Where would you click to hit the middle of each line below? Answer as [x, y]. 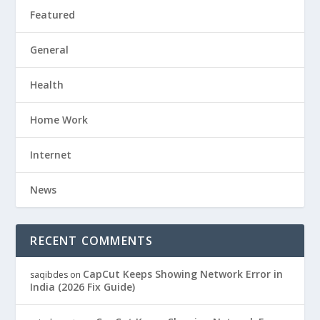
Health [47, 85]
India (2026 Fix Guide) [83, 287]
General [50, 50]
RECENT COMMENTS [92, 241]
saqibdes [49, 275]
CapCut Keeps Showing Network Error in [183, 274]
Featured [53, 15]
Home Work [59, 120]
